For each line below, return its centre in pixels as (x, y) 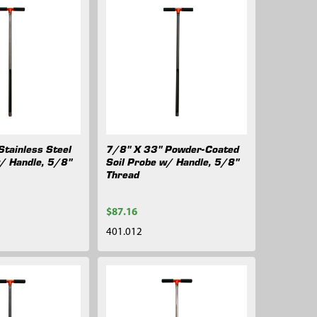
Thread (122, 174)
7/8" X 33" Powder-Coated (172, 149)
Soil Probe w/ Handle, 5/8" (172, 162)
